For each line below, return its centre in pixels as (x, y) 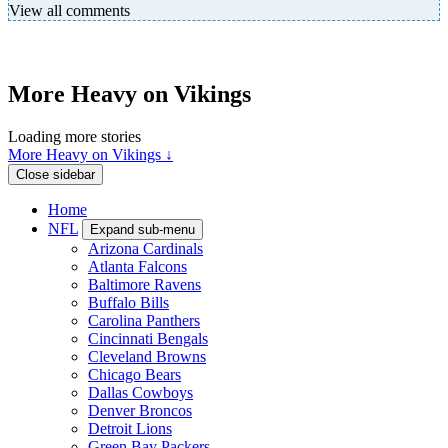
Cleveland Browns (147, 356)
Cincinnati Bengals (148, 338)
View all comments (69, 11)
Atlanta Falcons (137, 266)
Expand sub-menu (142, 229)
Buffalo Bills (128, 302)
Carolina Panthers (144, 320)
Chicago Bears (134, 374)
